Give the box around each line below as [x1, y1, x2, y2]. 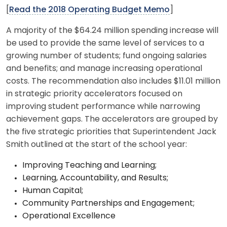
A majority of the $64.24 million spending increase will [6, 26, 218, 35]
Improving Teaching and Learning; [22, 161, 157, 170]
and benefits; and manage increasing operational [6, 64, 202, 73]
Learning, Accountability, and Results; [22, 174, 168, 182]
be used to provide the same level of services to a [6, 39, 204, 48]
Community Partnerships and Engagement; [22, 199, 195, 208]
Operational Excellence [22, 212, 116, 220]
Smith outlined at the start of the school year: [6, 140, 187, 149]
